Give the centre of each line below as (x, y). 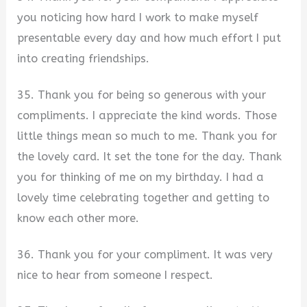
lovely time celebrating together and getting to (144, 198)
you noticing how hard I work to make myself (138, 18)
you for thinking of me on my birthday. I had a (141, 177)
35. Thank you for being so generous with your (142, 95)
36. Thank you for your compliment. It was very (145, 254)
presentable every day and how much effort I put (149, 38)
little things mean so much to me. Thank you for (147, 136)
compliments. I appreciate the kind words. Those (147, 116)
